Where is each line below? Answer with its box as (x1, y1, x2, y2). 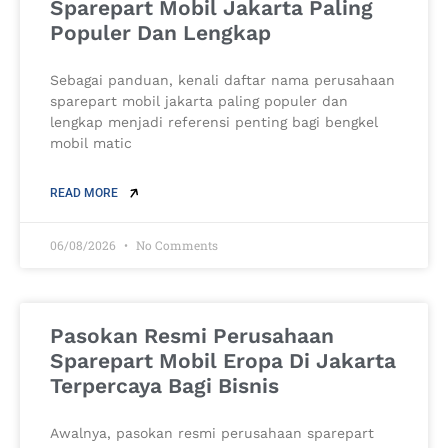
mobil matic (50, 135, 132, 152)
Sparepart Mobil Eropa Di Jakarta (50, 348, 396, 374)
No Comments (133, 237, 218, 254)
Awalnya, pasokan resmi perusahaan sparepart (50, 425, 374, 442)
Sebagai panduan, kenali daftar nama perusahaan (50, 72, 395, 89)
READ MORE (50, 186, 121, 201)
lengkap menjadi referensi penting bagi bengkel (50, 114, 378, 131)
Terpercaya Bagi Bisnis (50, 373, 279, 399)
